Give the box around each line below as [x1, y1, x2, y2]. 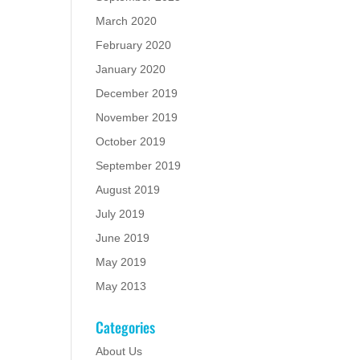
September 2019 [96, 159, 182, 172]
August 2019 [96, 183, 161, 196]
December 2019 [96, 87, 178, 100]
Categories [96, 317, 156, 337]
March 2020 [96, 14, 157, 27]
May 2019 [96, 256, 147, 268]
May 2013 [96, 280, 147, 292]
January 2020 [96, 63, 166, 76]
